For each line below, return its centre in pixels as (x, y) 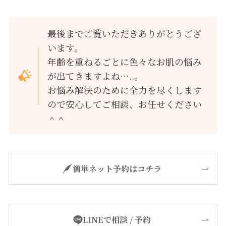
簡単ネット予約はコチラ (117, 169)
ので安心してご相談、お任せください (125, 104)
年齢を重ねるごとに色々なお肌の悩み (125, 62)
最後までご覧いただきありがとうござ (125, 34)
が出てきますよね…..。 (96, 76)
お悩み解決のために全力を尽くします (125, 90)
